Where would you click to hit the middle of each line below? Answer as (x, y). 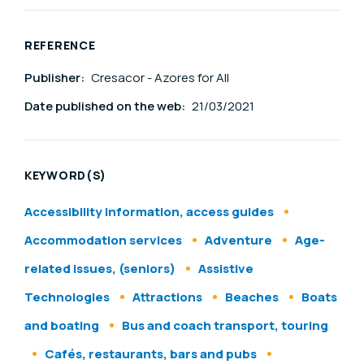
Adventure (238, 240)
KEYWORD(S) (65, 175)
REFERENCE (60, 45)
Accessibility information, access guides (149, 211)
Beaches (253, 297)
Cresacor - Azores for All (160, 77)
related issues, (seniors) (100, 268)
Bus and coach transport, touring (225, 325)
